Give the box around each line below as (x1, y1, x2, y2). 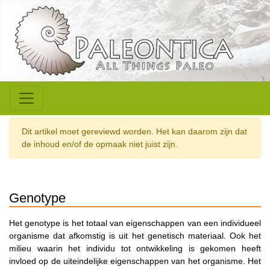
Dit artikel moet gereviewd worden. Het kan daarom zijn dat (22, 127, 247, 137)
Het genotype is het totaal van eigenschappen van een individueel (9, 218, 261, 228)
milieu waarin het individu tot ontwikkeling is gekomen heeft (9, 243, 261, 254)
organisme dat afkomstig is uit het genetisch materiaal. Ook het (9, 231, 261, 241)
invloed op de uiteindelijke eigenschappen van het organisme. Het (9, 256, 261, 266)
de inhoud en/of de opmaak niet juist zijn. (22, 139, 178, 149)
